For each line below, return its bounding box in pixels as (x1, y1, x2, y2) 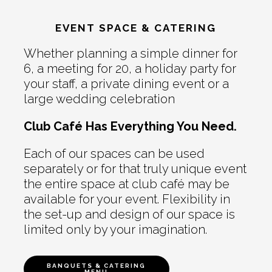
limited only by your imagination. (23, 222, 207, 237)
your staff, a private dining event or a (23, 76, 229, 91)
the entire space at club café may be (23, 176, 229, 191)
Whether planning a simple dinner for (23, 46, 237, 61)
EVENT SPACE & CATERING (55, 21, 217, 34)
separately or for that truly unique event (23, 161, 246, 176)
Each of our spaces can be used (23, 146, 205, 161)
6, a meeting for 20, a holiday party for (23, 61, 236, 76)
